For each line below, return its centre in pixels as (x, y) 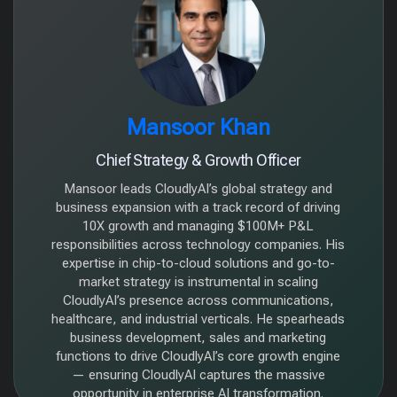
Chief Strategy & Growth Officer (198, 160)
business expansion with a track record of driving (198, 207)
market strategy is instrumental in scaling (198, 282)
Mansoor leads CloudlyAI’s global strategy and (198, 189)
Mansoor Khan (198, 127)
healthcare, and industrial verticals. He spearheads (198, 319)
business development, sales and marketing (198, 338)
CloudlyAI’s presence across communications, (198, 300)
